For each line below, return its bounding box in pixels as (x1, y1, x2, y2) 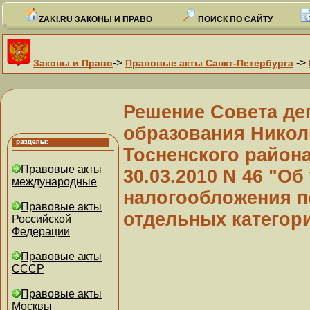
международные (12, 176, 97, 188)
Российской (12, 213, 71, 225)
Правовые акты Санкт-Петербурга (125, 57, 293, 69)
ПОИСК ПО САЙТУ (195, 15, 273, 24)
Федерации (12, 226, 70, 237)
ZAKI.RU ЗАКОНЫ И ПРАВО (38, 15, 152, 24)
